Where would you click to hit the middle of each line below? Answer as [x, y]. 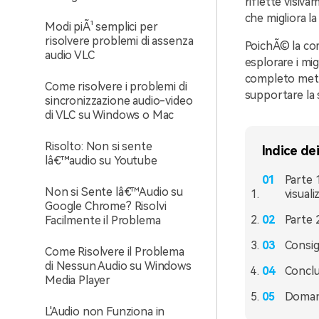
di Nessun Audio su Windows [118, 266]
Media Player [78, 280]
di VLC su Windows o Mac [110, 115]
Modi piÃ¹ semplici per [101, 27]
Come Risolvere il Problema [115, 252]
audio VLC [70, 55]
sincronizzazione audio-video [119, 101]
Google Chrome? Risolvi [106, 206]
